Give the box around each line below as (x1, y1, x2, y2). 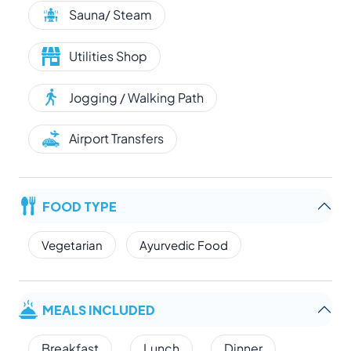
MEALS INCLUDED (42, 299, 155, 320)
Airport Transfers (69, 130, 164, 147)
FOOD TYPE (42, 195, 117, 217)
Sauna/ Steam (69, 6, 152, 24)
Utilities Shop (69, 48, 147, 65)
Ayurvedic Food (139, 237, 228, 253)
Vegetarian (42, 237, 103, 253)
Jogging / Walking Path (69, 89, 204, 106)
